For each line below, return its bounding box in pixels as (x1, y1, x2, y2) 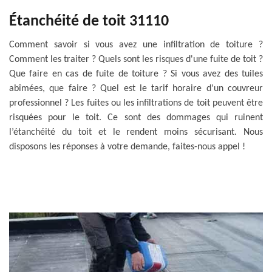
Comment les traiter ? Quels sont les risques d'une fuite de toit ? (9, 55, 263, 64)
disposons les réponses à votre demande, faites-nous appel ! (9, 142, 245, 152)
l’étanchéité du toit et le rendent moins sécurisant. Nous (9, 127, 263, 137)
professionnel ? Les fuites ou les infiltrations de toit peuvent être (9, 98, 263, 108)
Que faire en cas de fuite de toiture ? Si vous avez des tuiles (9, 69, 263, 79)
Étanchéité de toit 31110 (9, 13, 169, 30)
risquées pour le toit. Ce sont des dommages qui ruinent (9, 113, 263, 123)
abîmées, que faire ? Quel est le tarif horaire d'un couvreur (9, 84, 263, 93)
